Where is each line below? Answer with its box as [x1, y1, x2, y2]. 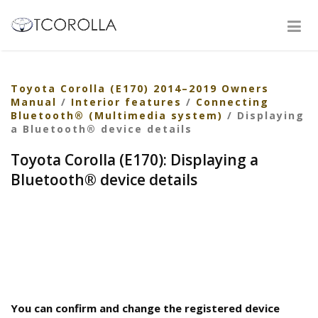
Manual [11, 95, 57, 109]
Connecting [196, 95, 269, 109]
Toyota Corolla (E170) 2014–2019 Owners [11, 82, 269, 95]
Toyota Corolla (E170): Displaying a [11, 150, 258, 170]
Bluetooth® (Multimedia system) [11, 109, 223, 122]
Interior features [71, 95, 182, 109]
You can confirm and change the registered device [11, 301, 280, 315]
